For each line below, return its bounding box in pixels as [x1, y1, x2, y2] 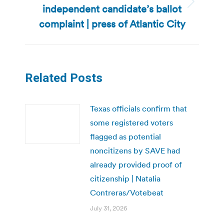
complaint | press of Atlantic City [38, 17, 185, 30]
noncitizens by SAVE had [90, 145, 180, 155]
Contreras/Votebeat [90, 187, 163, 197]
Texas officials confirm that [90, 103, 187, 113]
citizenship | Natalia [90, 173, 160, 183]
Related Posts [25, 70, 102, 85]
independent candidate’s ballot [42, 2, 181, 15]
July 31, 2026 [90, 203, 127, 212]
